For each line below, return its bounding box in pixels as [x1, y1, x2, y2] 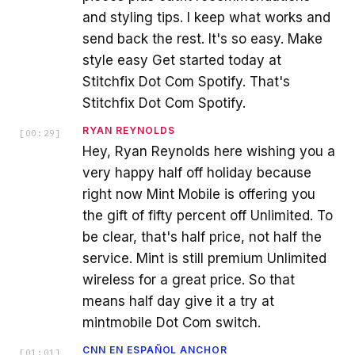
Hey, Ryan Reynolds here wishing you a [82, 143, 335, 160]
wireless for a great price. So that [82, 272, 295, 288]
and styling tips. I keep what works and [82, 10, 330, 26]
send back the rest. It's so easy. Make [82, 31, 323, 48]
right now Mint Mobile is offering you [82, 186, 315, 203]
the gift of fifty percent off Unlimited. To [82, 208, 333, 224]
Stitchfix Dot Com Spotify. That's [82, 74, 290, 90]
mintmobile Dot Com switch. [82, 315, 261, 331]
